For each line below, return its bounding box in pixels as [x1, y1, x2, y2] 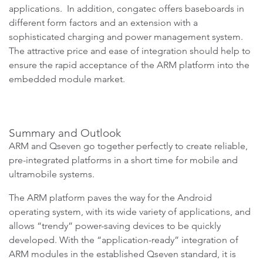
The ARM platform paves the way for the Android [9, 192, 212, 203]
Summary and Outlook [9, 126, 121, 140]
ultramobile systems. [9, 168, 95, 180]
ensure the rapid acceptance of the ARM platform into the [9, 59, 249, 70]
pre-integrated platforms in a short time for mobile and [9, 154, 238, 166]
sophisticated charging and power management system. [9, 31, 243, 42]
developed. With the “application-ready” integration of [9, 234, 238, 245]
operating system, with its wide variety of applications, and [9, 206, 251, 217]
